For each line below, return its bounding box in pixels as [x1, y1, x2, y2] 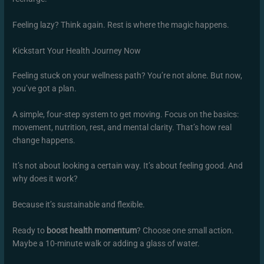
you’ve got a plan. [12, 83, 77, 93]
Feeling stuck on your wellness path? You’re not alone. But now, [12, 70, 243, 80]
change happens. [12, 135, 76, 145]
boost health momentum [47, 226, 137, 236]
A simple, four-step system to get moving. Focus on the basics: [12, 109, 239, 119]
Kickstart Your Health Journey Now [12, 45, 141, 55]
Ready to [12, 226, 47, 236]
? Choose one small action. [137, 226, 235, 236]
